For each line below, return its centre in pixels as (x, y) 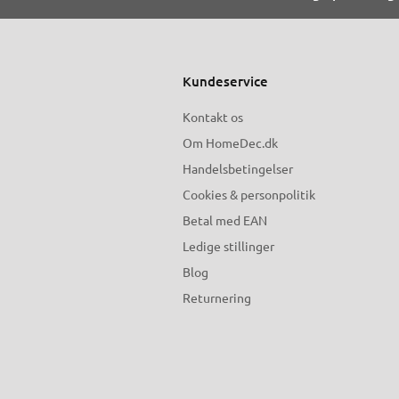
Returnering (216, 298)
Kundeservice (225, 81)
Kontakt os (212, 117)
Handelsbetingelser (237, 169)
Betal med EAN (224, 220)
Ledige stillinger (228, 246)
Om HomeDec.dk (230, 143)
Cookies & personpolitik (248, 195)
